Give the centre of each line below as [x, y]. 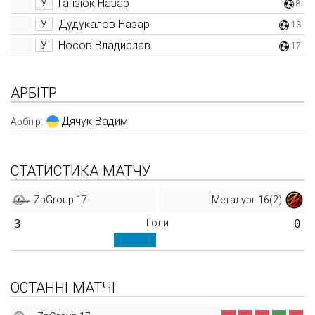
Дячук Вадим [94, 121]
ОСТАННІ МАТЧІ [63, 288]
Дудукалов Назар [104, 24]
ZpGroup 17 [60, 200]
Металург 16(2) [246, 200]
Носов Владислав [104, 45]
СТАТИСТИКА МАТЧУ [81, 171]
